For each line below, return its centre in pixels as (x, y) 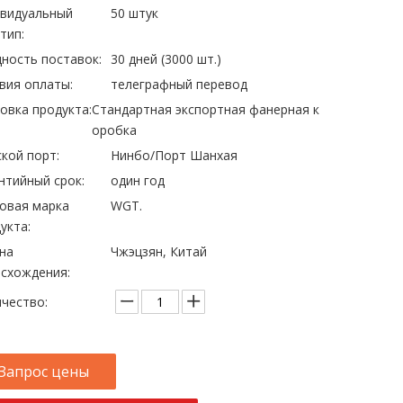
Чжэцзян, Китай (159, 251)
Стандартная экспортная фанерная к (206, 109)
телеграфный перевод (179, 84)
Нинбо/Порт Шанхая (175, 155)
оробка (115, 130)
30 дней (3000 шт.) (166, 59)
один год (138, 180)
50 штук (135, 13)
